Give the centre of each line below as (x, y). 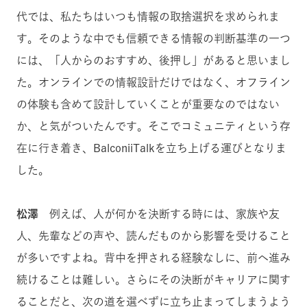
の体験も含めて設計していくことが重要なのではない (148, 104)
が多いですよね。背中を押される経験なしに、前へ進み (153, 257)
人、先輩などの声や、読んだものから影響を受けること (153, 235)
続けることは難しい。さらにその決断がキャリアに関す (153, 279)
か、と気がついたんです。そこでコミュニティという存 (153, 126)
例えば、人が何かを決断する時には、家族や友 (159, 213)
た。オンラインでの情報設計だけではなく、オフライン (153, 82)
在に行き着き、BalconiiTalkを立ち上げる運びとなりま (151, 148)
